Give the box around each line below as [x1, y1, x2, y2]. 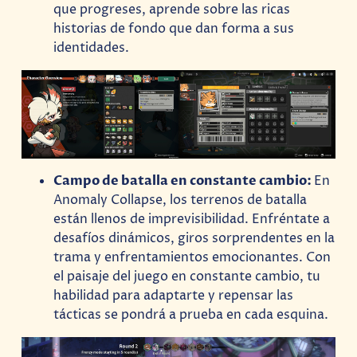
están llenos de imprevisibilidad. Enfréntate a [53, 210, 331, 229]
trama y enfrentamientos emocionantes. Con [53, 249, 331, 267]
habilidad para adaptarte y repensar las [53, 287, 294, 305]
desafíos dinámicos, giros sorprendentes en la [53, 229, 335, 248]
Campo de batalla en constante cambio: [53, 172, 315, 190]
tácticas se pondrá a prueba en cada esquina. [53, 306, 329, 324]
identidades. [53, 39, 130, 57]
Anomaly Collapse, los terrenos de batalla [53, 191, 308, 210]
